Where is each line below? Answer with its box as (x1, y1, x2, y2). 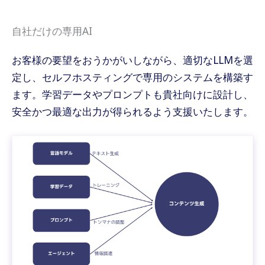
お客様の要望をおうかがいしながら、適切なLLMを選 (12, 53, 253, 67)
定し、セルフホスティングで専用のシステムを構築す (12, 70, 253, 85)
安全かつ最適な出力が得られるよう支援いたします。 (12, 104, 253, 119)
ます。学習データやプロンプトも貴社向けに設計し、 (12, 87, 253, 102)
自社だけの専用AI (12, 24, 92, 38)
